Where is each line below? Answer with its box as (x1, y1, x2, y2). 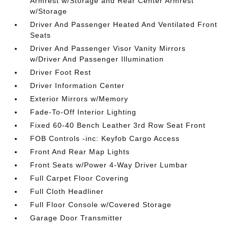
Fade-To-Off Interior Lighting (30, 108, 137, 116)
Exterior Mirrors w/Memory (30, 95, 129, 103)
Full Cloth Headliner (30, 187, 104, 195)
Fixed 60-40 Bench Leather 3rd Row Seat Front (30, 121, 206, 129)
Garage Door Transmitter (30, 214, 123, 222)
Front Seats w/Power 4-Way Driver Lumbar (30, 161, 188, 169)
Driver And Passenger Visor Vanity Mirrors (30, 44, 186, 52)
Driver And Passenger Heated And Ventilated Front (30, 20, 218, 28)
